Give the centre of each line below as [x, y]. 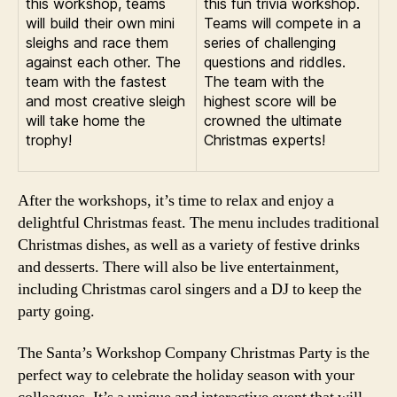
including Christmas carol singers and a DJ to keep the [190, 289]
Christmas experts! [265, 140]
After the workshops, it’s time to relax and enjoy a [176, 200]
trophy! [49, 140]
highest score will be [270, 101]
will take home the [86, 120]
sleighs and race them [97, 42]
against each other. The [103, 62]
